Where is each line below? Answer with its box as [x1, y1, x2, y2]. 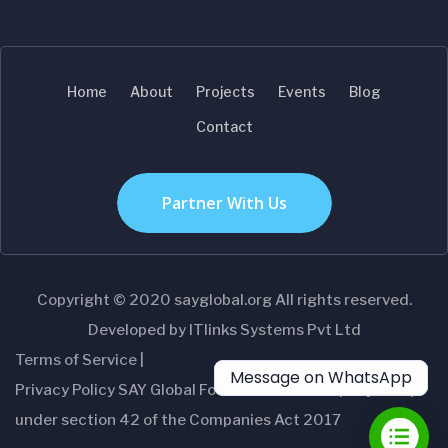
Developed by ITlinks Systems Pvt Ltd [87, 321, 361, 339]
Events [278, 83, 326, 100]
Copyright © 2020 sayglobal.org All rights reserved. [36, 291, 412, 309]
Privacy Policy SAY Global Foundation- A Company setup [15, 381, 419, 399]
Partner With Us [161, 192, 287, 214]
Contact [195, 118, 253, 135]
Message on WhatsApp [230, 366, 412, 389]
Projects [196, 83, 255, 100]
